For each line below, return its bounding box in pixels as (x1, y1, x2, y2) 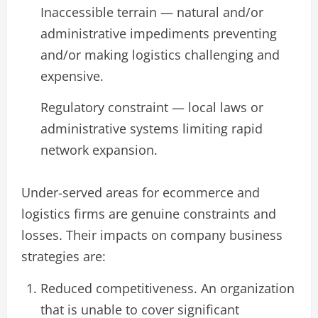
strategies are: (21, 247, 106, 265)
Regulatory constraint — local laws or (40, 98, 263, 116)
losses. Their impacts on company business (21, 226, 283, 243)
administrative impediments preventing (40, 25, 277, 42)
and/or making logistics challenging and (40, 46, 280, 63)
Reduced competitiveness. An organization (40, 279, 295, 297)
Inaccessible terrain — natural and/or (40, 4, 263, 21)
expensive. (40, 67, 104, 84)
